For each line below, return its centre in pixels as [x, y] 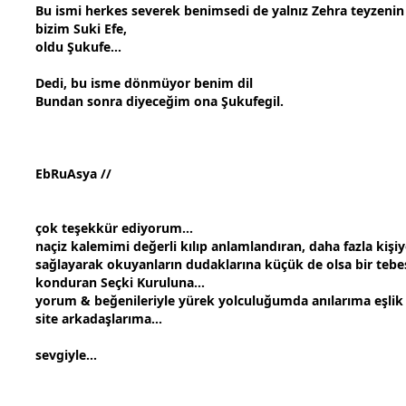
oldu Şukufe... [78, 47]
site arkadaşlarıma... [99, 319]
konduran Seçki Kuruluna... [120, 283]
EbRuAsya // [73, 174]
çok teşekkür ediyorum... [114, 228]
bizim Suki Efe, [81, 29]
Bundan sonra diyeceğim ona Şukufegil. [159, 101]
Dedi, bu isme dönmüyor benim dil [144, 83]
